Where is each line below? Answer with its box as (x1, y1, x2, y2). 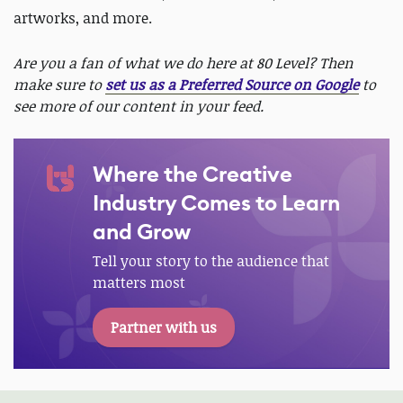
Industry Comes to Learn (93, 188, 340, 218)
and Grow (93, 217, 191, 246)
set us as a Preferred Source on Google (105, 74, 359, 94)
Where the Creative (93, 159, 292, 189)
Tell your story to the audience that (93, 250, 329, 271)
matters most (93, 272, 185, 292)
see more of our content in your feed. (13, 95, 264, 116)
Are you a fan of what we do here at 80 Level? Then (13, 52, 354, 73)
